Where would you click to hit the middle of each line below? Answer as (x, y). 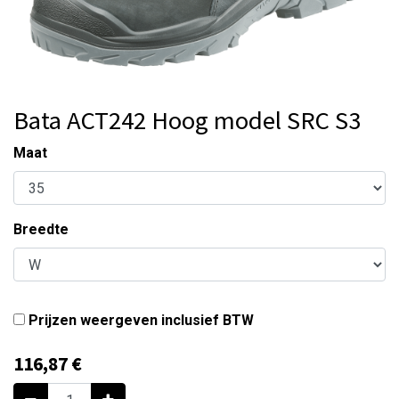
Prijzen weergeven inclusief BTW (141, 320)
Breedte (41, 229)
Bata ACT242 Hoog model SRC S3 (187, 120)
